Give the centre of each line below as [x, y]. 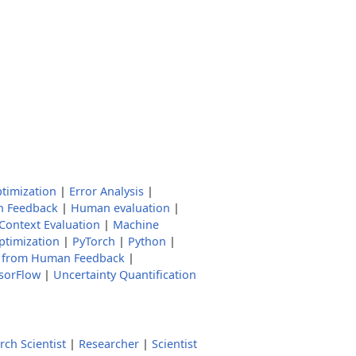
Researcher [109, 344]
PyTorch [94, 241]
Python [147, 241]
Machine [136, 224]
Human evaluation [120, 208]
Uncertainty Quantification [125, 275]
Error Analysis [106, 191]
